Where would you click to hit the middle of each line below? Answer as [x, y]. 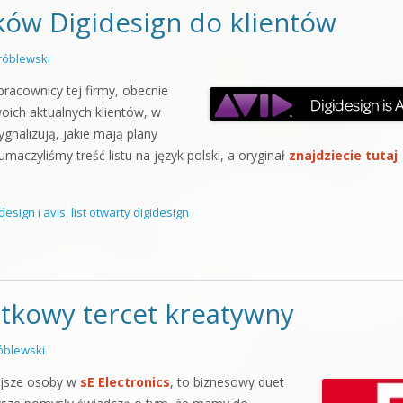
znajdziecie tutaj [343, 155]
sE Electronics [125, 382]
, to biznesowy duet [227, 382]
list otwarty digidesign [130, 212]
